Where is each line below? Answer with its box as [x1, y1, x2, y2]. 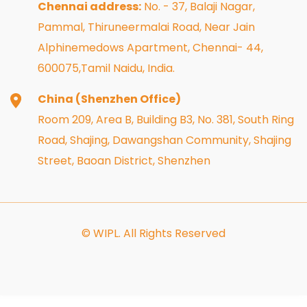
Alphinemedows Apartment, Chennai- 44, [38, 39, 263, 56]
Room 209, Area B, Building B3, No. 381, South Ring [38, 111, 294, 127]
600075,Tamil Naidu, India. [38, 60, 175, 76]
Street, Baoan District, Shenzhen [38, 152, 210, 169]
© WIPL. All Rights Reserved [82, 225, 225, 241]
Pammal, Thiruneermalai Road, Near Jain [38, 19, 255, 35]
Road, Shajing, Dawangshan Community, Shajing [38, 132, 291, 148]
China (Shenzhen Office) [38, 90, 181, 107]
